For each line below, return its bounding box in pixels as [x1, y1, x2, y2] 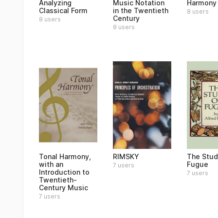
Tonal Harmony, [39, 152, 91, 161]
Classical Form [39, 6, 88, 15]
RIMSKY [113, 152, 139, 161]
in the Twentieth [113, 6, 168, 15]
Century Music [39, 183, 88, 192]
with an [39, 160, 63, 168]
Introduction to [39, 168, 90, 176]
